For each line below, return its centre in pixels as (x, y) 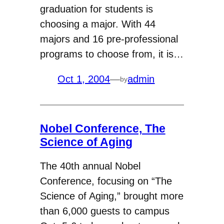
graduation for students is (96, 9)
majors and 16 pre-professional (109, 39)
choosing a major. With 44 (97, 24)
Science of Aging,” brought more (111, 196)
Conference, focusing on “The (106, 181)
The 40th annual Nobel (90, 166)
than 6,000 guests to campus (104, 211)
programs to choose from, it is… (111, 54)
